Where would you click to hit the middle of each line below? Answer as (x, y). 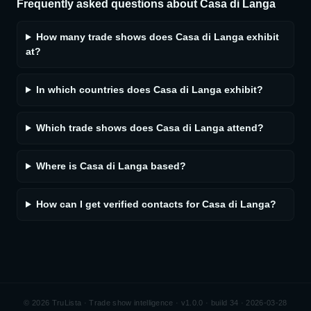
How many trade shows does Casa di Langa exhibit (157, 37)
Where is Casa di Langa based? (111, 166)
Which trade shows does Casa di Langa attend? (150, 128)
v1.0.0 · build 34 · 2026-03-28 (234, 303)
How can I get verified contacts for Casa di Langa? (156, 204)
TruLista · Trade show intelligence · (115, 303)
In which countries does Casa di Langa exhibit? (149, 90)
